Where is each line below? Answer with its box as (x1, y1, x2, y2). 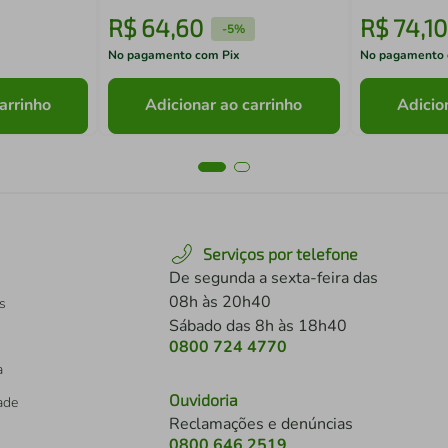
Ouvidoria (169, 390, 238, 409)
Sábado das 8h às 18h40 (169, 315, 347, 337)
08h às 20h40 (169, 291, 271, 313)
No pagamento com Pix (108, 47, 241, 63)
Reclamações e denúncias (169, 413, 353, 435)
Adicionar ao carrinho (145, 94, 303, 117)
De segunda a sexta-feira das (169, 267, 378, 289)
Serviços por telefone (203, 244, 358, 263)
